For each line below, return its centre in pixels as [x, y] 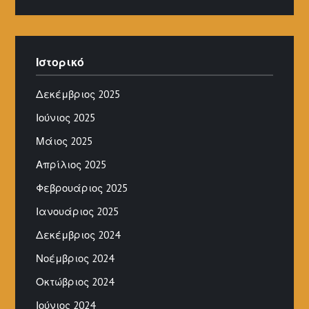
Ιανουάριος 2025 [78, 211]
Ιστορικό [60, 62]
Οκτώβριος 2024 [75, 281]
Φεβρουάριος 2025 [82, 188]
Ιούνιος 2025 [66, 117]
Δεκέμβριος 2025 [78, 94]
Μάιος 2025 [64, 141]
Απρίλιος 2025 [71, 164]
